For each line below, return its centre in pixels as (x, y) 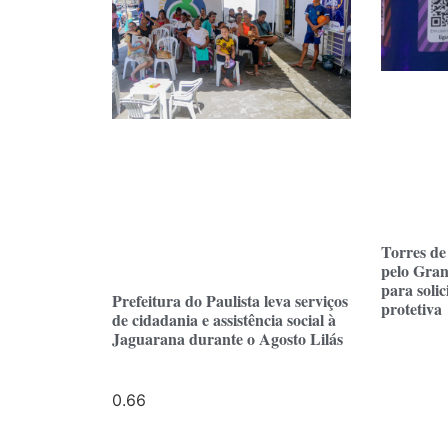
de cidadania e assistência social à (224, 320)
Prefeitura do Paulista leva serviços (230, 301)
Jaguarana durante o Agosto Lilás (227, 339)
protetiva (412, 309)
